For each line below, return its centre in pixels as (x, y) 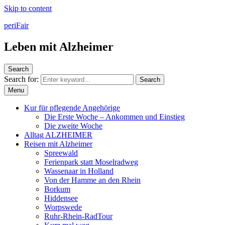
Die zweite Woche (73, 126)
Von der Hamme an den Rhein (92, 180)
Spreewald (61, 153)
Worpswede (63, 207)
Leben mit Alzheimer (59, 46)
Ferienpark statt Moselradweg (91, 162)
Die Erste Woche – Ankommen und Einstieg (115, 117)
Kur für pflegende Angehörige (72, 107)
